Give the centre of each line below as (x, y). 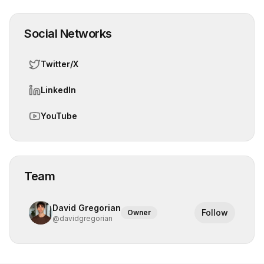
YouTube (59, 116)
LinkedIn (58, 90)
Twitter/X (60, 64)
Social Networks (68, 34)
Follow (215, 212)
